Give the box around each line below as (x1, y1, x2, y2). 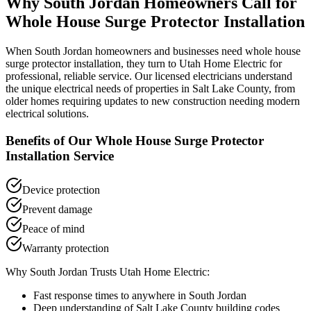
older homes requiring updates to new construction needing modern (6, 95, 300, 108)
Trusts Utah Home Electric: (87, 265, 210, 278)
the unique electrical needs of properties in (6, 83, 192, 95)
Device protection (22, 183, 100, 196)
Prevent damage (22, 203, 92, 215)
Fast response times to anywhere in (33, 289, 189, 301)
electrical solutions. (6, 108, 89, 120)
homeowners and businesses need (92, 45, 245, 58)
